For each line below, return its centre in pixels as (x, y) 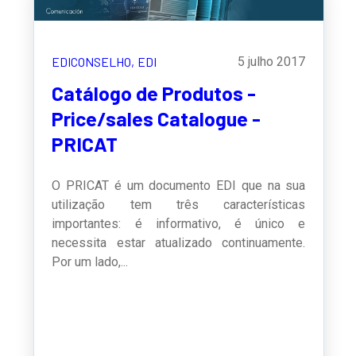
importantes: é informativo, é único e (179, 224)
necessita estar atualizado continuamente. (179, 243)
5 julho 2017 (272, 62)
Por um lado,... (90, 262)
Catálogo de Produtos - (154, 93)
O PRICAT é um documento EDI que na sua (179, 186)
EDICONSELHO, (93, 62)
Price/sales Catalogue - (157, 119)
